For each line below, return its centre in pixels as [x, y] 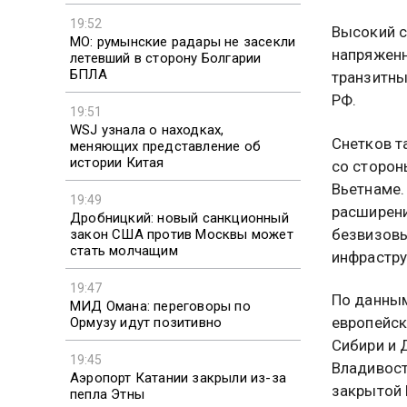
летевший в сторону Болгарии [166, 58]
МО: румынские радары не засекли [183, 41]
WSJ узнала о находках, [147, 129]
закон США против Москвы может [182, 234]
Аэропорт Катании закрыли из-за [178, 377]
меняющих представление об [165, 146]
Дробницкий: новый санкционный [179, 218]
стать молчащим [124, 250]
